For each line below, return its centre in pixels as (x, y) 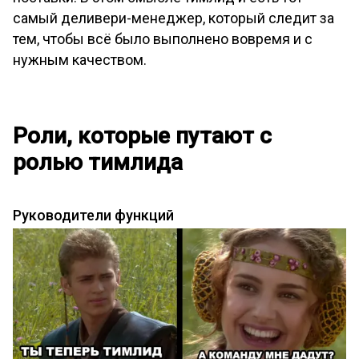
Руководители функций (93, 216)
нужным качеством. (80, 60)
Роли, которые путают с (142, 136)
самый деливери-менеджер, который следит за (173, 18)
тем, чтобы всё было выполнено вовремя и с (163, 39)
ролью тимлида (98, 163)
